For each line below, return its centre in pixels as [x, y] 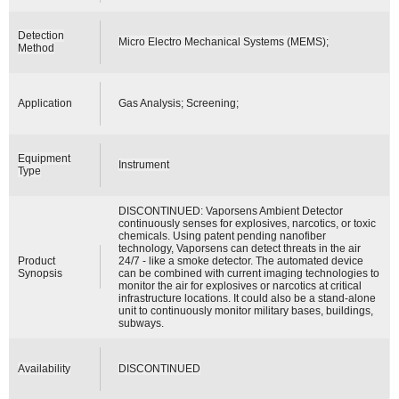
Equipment [45, 158]
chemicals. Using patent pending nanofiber [223, 236]
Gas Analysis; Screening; [179, 103]
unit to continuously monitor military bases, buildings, [246, 310]
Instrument [144, 164]
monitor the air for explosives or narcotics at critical [240, 285]
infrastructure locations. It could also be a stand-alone [248, 298]
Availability [45, 368]
